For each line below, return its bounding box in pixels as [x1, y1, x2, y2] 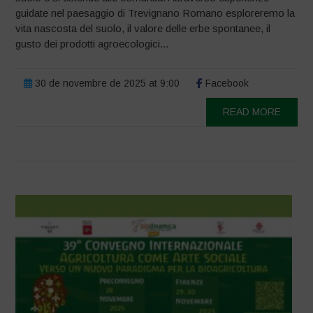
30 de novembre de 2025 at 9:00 [32, 77, 180, 89]
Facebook [203, 77, 249, 89]
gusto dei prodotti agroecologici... [15, 37, 169, 50]
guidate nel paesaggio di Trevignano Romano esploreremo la [15, 6, 296, 19]
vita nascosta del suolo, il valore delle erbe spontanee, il [15, 22, 271, 34]
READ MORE [222, 105, 281, 117]
